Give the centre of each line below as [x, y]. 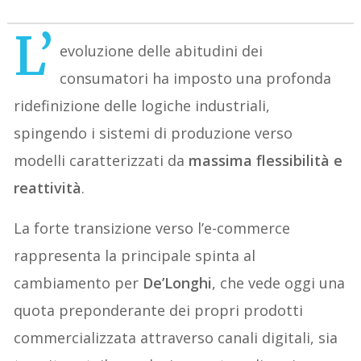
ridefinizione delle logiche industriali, [142, 106]
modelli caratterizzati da [102, 161]
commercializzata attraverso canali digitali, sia [176, 338]
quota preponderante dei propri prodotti [159, 311]
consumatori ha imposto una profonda [196, 79]
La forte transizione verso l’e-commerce [152, 228]
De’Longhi [178, 283]
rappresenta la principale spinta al [135, 256]
